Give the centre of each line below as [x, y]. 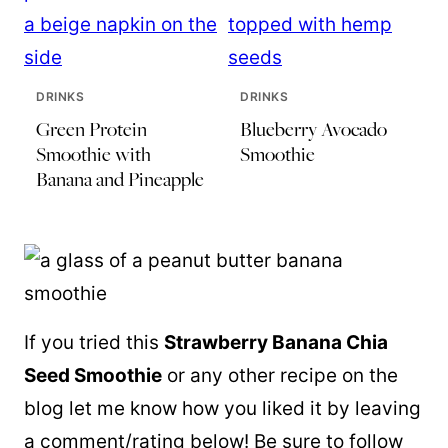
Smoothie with [93, 154]
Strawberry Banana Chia [276, 343]
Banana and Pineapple [120, 179]
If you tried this [94, 343]
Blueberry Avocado [313, 129]
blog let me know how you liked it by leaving [222, 409]
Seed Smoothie [93, 376]
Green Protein [91, 129]
